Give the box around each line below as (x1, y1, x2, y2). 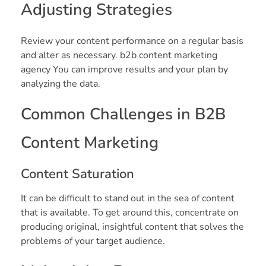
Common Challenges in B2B (21, 103, 226, 125)
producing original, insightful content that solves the (21, 220, 244, 233)
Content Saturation (21, 164, 134, 183)
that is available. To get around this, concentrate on (21, 205, 239, 219)
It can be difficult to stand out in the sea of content (21, 191, 235, 205)
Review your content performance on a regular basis (21, 34, 243, 47)
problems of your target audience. (21, 234, 165, 248)
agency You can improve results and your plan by (21, 62, 228, 76)
